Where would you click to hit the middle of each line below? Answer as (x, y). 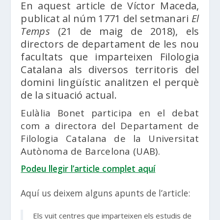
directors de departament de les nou (110, 44)
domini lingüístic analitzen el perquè (110, 82)
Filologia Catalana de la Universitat (110, 138)
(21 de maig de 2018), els (124, 31)
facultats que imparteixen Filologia (110, 56)
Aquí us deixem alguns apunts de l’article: (106, 193)
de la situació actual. (70, 95)
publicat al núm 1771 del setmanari (106, 18)
